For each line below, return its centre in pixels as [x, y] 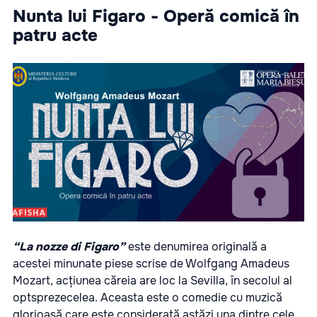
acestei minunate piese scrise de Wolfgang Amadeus [151, 263]
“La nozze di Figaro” [69, 246]
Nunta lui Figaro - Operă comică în [156, 16]
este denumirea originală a [196, 246]
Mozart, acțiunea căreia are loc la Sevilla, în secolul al [152, 280]
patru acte [55, 35]
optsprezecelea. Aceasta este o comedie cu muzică [148, 297]
